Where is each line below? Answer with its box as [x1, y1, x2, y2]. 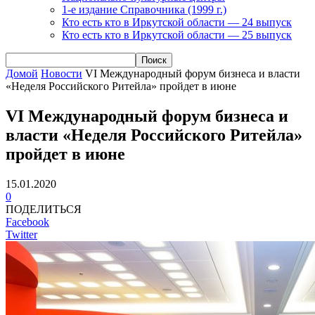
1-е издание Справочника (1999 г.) [62, 3, 226, 15]
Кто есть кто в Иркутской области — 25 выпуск [62, 28, 292, 41]
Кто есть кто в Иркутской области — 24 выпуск [62, 15, 292, 28]
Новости [41, 67, 82, 79]
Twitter [6, 228, 37, 240]
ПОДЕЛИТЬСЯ [6, 202, 82, 215]
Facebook [6, 215, 49, 228]
